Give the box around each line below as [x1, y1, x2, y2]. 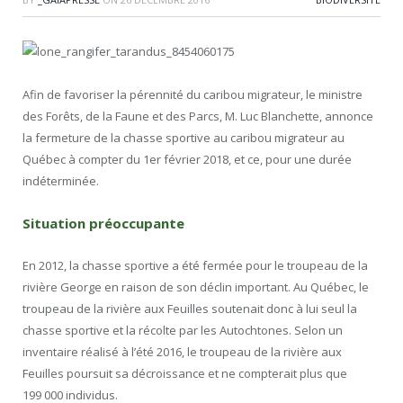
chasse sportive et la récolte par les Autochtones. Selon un [22, 322, 343, 339]
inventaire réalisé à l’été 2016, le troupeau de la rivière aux [22, 344, 342, 361]
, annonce [319, 108, 373, 125]
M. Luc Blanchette [225, 108, 319, 125]
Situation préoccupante [22, 214, 184, 233]
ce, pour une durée [247, 151, 352, 168]
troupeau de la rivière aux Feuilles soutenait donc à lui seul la [22, 300, 357, 318]
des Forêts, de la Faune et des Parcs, [22, 108, 225, 125]
